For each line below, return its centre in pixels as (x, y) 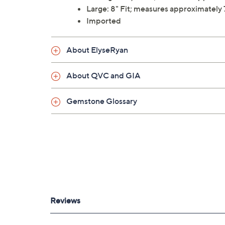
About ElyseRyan (97, 50)
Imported (104, 21)
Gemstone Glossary (102, 101)
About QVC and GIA (103, 75)
